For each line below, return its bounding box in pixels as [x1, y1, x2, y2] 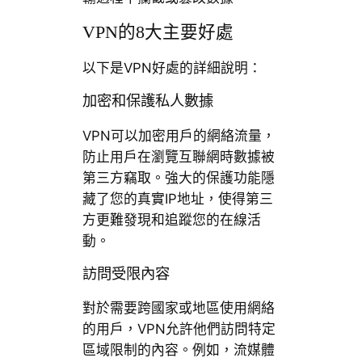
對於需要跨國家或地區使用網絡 [82, 300, 275, 317]
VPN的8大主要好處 [82, 23, 234, 43]
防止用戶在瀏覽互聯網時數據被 [82, 148, 275, 165]
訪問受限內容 [82, 265, 170, 282]
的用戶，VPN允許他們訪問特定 [82, 321, 276, 338]
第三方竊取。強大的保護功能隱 [82, 169, 275, 186]
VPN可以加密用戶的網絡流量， [82, 127, 276, 144]
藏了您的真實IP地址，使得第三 [82, 190, 273, 207]
